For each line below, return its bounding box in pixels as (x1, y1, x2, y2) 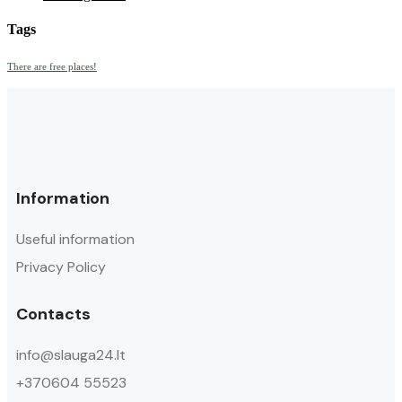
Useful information (16, 229, 135, 249)
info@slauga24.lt (16, 345, 126, 364)
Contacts (16, 302, 91, 325)
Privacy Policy (16, 257, 106, 276)
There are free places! (7, 61, 97, 72)
